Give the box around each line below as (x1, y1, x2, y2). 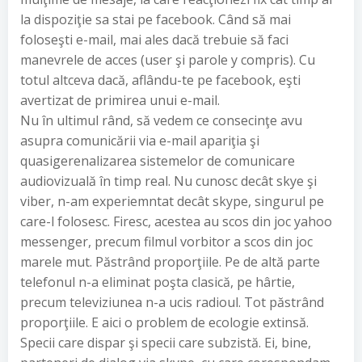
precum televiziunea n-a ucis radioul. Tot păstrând (20, 293, 324, 311)
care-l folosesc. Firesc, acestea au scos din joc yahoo (20, 213, 332, 230)
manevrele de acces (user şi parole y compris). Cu (20, 51, 315, 69)
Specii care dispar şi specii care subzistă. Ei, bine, (20, 334, 311, 351)
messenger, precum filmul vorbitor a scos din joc (20, 233, 313, 250)
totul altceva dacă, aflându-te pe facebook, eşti (20, 71, 301, 89)
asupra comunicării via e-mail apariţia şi (20, 132, 259, 149)
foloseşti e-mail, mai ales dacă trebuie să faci (20, 31, 288, 48)
